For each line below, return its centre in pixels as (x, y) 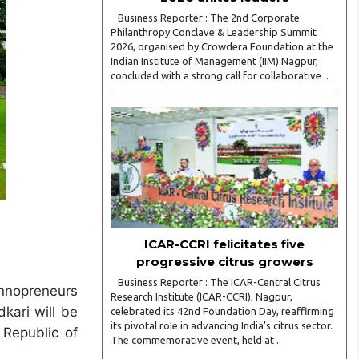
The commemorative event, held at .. (196, 340)
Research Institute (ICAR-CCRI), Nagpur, (202, 296)
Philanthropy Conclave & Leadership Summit (214, 32)
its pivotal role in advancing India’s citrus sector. (222, 325)
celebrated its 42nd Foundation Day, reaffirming (222, 311)
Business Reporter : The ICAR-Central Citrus (216, 282)
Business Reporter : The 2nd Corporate (205, 18)
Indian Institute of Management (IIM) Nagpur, (214, 61)
